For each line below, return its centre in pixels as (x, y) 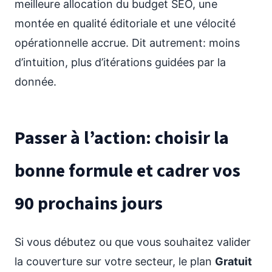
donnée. (36, 82)
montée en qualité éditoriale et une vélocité (125, 23)
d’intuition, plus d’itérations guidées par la (120, 62)
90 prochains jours (89, 204)
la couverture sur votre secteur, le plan (115, 261)
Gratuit (233, 261)
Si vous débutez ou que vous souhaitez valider (133, 242)
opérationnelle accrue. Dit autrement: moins (127, 43)
